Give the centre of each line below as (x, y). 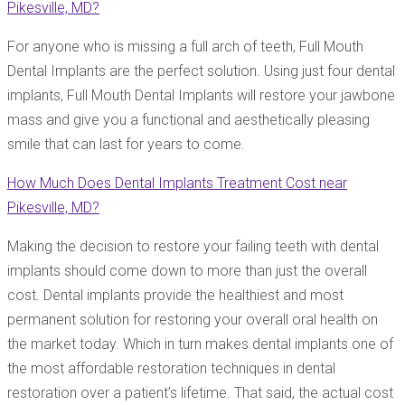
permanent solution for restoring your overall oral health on (193, 319)
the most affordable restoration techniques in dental (171, 368)
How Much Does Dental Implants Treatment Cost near (177, 183)
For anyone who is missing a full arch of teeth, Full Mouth (185, 46)
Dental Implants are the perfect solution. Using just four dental (201, 71)
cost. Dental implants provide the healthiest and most (175, 295)
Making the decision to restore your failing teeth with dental (193, 246)
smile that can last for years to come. (126, 144)
